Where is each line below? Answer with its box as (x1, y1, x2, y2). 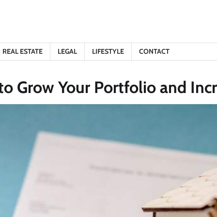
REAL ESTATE (2, 47, 43, 56)
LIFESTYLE (92, 47, 124, 56)
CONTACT (139, 47, 170, 56)
